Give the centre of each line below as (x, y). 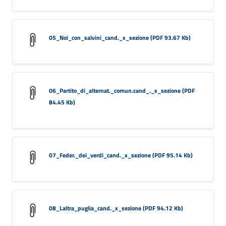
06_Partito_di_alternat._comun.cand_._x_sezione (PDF (122, 90)
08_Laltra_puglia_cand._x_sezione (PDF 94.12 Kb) (116, 208)
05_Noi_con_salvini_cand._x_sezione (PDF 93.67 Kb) (120, 37)
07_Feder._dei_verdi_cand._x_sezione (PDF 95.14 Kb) (121, 155)
